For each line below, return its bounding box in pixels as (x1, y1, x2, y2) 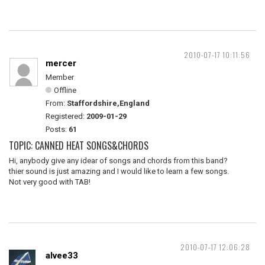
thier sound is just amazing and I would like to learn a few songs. (9, 167, 229, 176)
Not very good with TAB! (9, 177, 91, 186)
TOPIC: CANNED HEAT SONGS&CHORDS (9, 138, 148, 153)
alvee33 (46, 250, 78, 261)
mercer (46, 58, 76, 69)
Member (46, 73, 74, 82)
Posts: (46, 125, 69, 134)
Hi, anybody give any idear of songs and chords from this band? (9, 156, 228, 165)
